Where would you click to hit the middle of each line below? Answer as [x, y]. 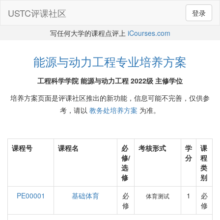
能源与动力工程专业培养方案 [110, 61]
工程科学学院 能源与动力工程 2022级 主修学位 [110, 81]
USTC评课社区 [37, 13]
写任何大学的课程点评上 [89, 33]
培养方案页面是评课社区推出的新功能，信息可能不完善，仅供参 [110, 98]
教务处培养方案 [113, 110]
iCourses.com [149, 33]
